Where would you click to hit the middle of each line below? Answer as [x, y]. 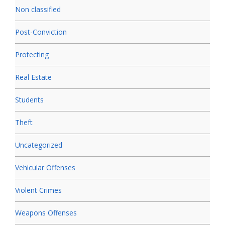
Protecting [32, 54]
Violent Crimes [38, 190]
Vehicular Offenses [45, 167]
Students [29, 99]
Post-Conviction [41, 32]
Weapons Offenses [46, 212]
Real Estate [33, 77]
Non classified [38, 9]
